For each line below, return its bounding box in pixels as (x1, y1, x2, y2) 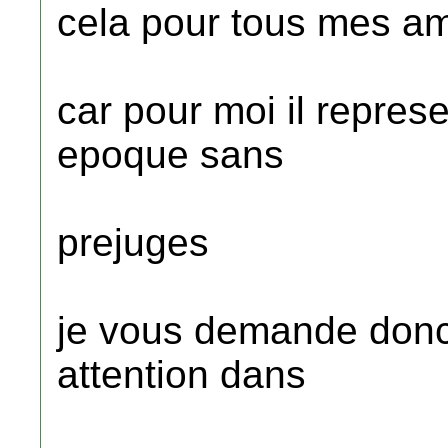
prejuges (57, 221, 209, 264)
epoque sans (57, 133, 284, 176)
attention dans (57, 353, 306, 396)
